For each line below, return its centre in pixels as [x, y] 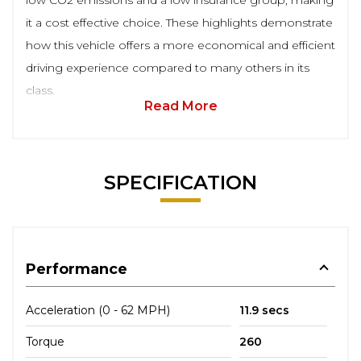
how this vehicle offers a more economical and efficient [180, 45]
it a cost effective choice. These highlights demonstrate [179, 23]
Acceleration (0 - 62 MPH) [98, 310]
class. [40, 90]
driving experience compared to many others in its [168, 68]
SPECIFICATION [180, 183]
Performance [77, 269]
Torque [45, 342]
